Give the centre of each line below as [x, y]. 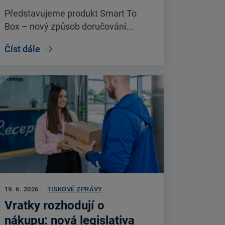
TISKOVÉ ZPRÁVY [75, 189]
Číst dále [22, 49]
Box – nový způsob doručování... [69, 27]
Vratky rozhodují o [54, 206]
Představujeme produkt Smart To [70, 14]
